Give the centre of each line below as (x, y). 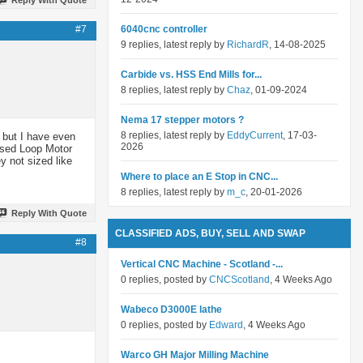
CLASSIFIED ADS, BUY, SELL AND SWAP (210, 233)
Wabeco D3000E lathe (171, 310)
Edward (226, 325)
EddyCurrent (255, 135)
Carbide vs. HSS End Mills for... (191, 75)
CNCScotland (239, 280)
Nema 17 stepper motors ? (182, 120)
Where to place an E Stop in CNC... (199, 177)
